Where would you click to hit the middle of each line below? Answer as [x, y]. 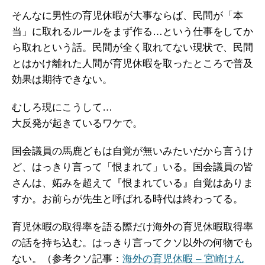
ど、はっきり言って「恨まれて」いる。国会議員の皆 [132, 167]
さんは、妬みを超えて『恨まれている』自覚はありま [132, 183]
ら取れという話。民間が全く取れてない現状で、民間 [132, 48]
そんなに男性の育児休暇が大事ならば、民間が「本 [127, 16]
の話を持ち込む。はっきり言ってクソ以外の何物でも [132, 243]
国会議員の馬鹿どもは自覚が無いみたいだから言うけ [132, 151]
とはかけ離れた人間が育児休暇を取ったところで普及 [132, 64]
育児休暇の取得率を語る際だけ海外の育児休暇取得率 [132, 227]
